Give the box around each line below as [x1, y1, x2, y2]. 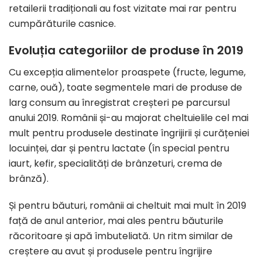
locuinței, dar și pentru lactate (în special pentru [9, 142, 229, 156]
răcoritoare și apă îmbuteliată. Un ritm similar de [9, 229, 233, 243]
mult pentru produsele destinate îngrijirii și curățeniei [9, 126, 249, 140]
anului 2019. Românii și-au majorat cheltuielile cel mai [9, 111, 249, 125]
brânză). [9, 172, 49, 186]
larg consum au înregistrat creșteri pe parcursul [9, 96, 230, 110]
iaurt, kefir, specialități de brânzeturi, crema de [9, 157, 222, 171]
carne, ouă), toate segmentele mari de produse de [9, 81, 242, 95]
